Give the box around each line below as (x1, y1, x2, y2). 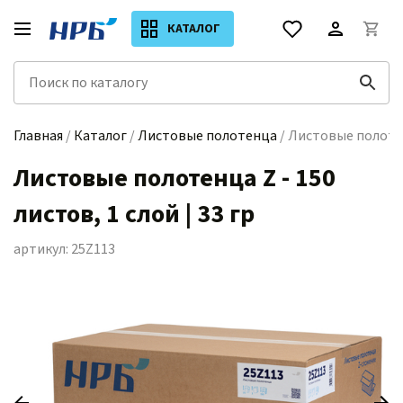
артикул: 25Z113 (13, 239, 115, 259)
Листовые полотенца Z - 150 (13, 160, 336, 196)
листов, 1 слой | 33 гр (13, 196, 255, 232)
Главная (13, 126, 63, 146)
